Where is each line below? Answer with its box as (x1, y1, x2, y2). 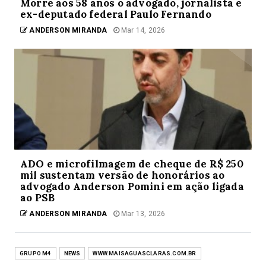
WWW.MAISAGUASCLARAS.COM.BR (93, 250, 197, 257)
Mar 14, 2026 (119, 26, 166, 35)
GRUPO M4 (20, 250, 52, 257)
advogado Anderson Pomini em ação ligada (20, 180, 244, 194)
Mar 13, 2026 (119, 210, 166, 218)
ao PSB (20, 191, 55, 205)
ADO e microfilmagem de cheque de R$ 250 (20, 157, 243, 171)
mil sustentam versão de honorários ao (20, 169, 225, 182)
